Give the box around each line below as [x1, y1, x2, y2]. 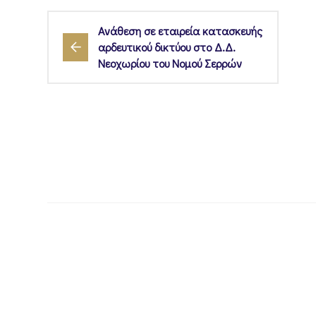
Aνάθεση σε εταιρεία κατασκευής [98, 23, 262, 39]
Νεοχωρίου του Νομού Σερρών [98, 56, 242, 71]
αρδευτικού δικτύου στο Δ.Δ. [98, 39, 236, 55]
